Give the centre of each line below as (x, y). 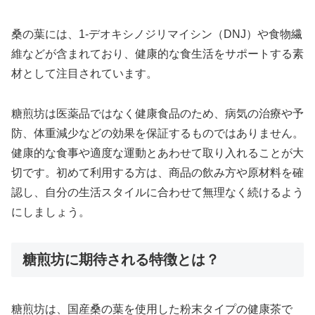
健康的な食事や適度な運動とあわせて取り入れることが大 (157, 153)
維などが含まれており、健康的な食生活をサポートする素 (157, 53)
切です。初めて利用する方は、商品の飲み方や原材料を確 (157, 172)
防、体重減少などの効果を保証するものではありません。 (157, 133)
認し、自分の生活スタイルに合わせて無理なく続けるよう (157, 192)
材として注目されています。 (84, 73)
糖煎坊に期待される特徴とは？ (121, 259)
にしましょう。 (51, 212)
